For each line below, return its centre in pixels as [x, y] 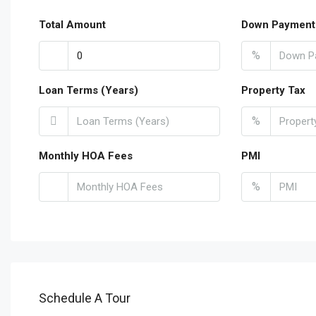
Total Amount [72, 25]
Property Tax [273, 90]
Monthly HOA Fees [86, 156]
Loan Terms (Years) [89, 90]
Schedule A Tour [85, 298]
